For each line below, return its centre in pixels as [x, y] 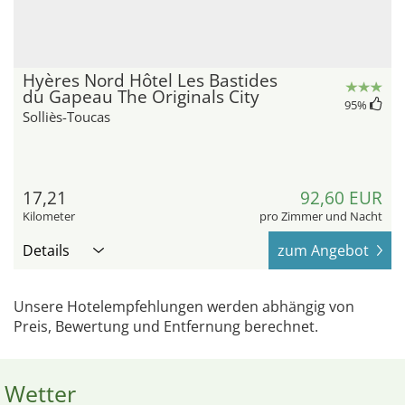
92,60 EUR [341, 198]
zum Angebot [323, 251]
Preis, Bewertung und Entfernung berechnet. [166, 327]
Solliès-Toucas [66, 117]
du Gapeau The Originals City [141, 97]
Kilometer [49, 217]
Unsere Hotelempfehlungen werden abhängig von [184, 307]
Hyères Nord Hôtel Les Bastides [150, 81]
